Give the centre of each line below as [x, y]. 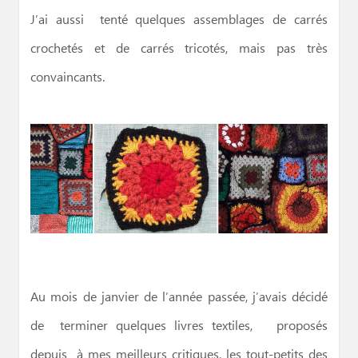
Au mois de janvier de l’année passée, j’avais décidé [179, 297]
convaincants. [68, 78]
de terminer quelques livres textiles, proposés [179, 326]
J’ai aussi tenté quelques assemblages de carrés [179, 20]
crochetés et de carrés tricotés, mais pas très [179, 49]
